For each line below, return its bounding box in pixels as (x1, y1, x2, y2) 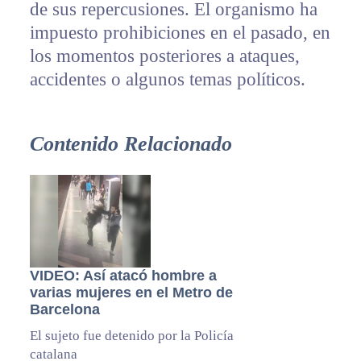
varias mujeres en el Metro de (29, 284, 233, 301)
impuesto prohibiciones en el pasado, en (29, 23, 330, 44)
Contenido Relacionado (29, 132, 232, 156)
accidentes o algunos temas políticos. (29, 69, 305, 90)
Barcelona (29, 301, 100, 318)
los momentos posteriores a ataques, (29, 46, 300, 67)
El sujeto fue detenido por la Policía (29, 328, 234, 344)
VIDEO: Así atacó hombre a (29, 268, 217, 284)
